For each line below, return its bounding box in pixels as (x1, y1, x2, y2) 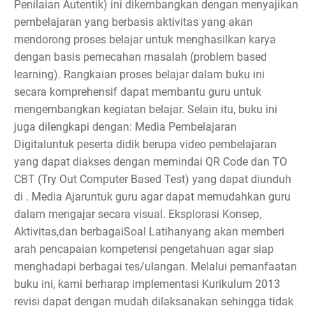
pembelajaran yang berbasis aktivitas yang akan (14, 15, 253, 29)
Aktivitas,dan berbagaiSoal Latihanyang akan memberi (14, 225, 284, 239)
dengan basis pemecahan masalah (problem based (14, 50, 267, 64)
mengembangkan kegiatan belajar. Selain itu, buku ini (14, 103, 277, 117)
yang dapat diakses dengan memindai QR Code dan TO (14, 155, 287, 169)
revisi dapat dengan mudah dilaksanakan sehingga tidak (14, 295, 293, 309)
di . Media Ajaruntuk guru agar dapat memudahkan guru (14, 190, 291, 204)
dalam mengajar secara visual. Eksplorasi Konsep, (14, 208, 261, 221)
